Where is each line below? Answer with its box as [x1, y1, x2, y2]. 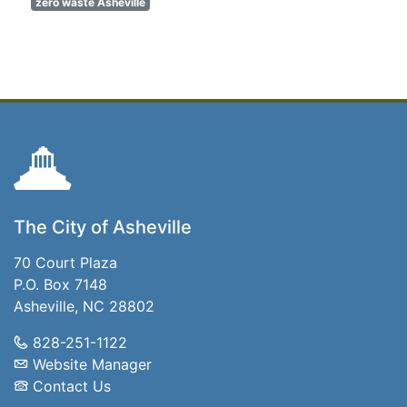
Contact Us [33, 377, 111, 395]
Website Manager [33, 355, 152, 373]
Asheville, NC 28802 [14, 297, 154, 315]
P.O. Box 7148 [14, 275, 107, 293]
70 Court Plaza [14, 253, 117, 272]
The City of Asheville [14, 216, 192, 238]
